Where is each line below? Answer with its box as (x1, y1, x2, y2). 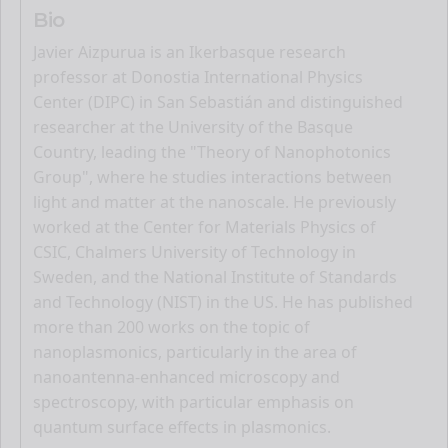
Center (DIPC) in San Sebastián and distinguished (33, 90, 403, 113)
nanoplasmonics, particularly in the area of (33, 340, 357, 363)
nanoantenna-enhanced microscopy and (33, 365, 340, 388)
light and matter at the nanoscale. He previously (33, 190, 396, 213)
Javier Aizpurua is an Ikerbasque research (33, 40, 346, 63)
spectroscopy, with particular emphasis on (33, 390, 354, 413)
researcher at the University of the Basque (33, 115, 353, 138)
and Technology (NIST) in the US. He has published (33, 290, 413, 313)
